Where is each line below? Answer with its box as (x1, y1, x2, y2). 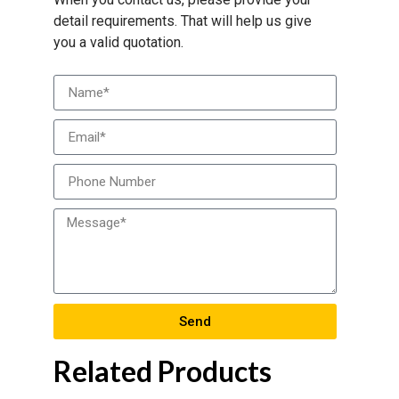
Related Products (53, 354, 272, 389)
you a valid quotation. (53, 33, 183, 51)
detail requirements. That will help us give (53, 12, 312, 29)
